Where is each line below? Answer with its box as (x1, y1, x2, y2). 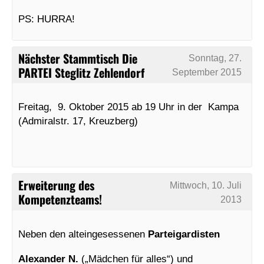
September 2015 (172, 67, 242, 78)
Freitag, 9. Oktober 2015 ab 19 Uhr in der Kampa (18, 101, 239, 113)
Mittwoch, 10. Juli (170, 180, 242, 190)
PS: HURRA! (18, 12, 75, 25)
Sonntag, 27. (189, 53, 242, 64)
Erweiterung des (18, 176, 94, 194)
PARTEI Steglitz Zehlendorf (18, 63, 144, 81)
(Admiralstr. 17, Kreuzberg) (18, 115, 138, 127)
